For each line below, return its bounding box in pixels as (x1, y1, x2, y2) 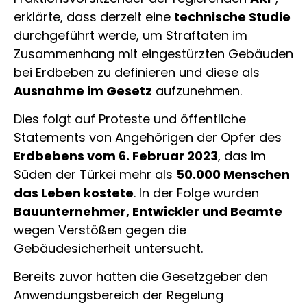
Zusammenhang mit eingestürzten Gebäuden (14, 45, 293, 62)
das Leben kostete (14, 184, 134, 201)
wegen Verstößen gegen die (14, 221, 186, 238)
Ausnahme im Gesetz (14, 82, 152, 99)
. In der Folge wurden (134, 184, 259, 201)
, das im (218, 147, 266, 164)
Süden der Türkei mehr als (14, 165, 176, 183)
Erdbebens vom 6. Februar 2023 (14, 147, 218, 164)
